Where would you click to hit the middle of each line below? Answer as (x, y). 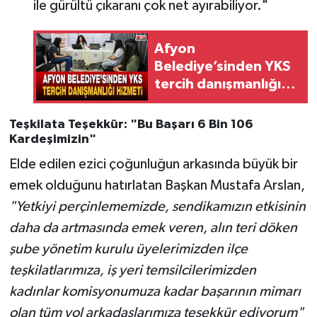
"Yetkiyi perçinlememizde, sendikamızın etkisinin (157, 206)
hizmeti (179, 102)
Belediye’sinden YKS (222, 67)
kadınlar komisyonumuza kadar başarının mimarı (155, 291)
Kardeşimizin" (52, 140)
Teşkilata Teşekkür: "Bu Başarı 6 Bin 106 (131, 125)
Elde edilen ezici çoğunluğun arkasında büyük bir (153, 164)
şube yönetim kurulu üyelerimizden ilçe (128, 249)
